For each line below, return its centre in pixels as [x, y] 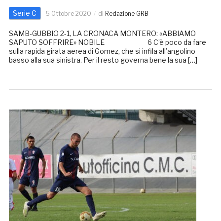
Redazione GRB [127, 14]
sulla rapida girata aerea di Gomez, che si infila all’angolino [102, 51]
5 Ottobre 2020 [68, 14]
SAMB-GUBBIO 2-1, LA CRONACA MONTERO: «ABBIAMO [102, 34]
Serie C [24, 13]
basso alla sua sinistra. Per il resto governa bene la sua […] [103, 60]
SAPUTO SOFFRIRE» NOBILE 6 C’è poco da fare [107, 42]
